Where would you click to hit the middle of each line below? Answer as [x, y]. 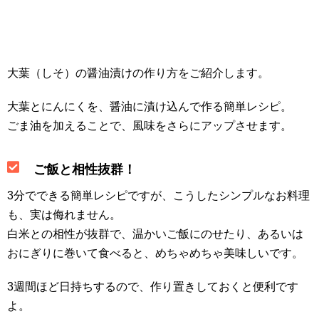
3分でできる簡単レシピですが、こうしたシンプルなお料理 [158, 196]
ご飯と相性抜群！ [83, 170]
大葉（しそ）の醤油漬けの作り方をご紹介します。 [138, 73]
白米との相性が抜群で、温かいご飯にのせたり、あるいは [155, 234]
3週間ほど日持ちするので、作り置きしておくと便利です [153, 287]
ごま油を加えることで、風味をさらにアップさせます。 [150, 126]
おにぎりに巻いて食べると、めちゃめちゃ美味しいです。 [155, 253]
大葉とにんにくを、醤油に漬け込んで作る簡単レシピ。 [150, 106]
